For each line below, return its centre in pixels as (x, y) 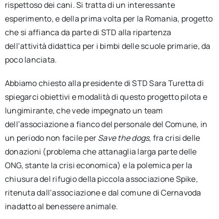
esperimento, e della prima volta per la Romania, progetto (109, 19)
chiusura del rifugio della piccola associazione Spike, (101, 179)
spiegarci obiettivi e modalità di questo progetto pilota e (106, 97)
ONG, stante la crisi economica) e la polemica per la (99, 165)
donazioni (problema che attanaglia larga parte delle (101, 152)
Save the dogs (124, 138)
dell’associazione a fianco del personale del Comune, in (106, 124)
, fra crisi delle (175, 138)
